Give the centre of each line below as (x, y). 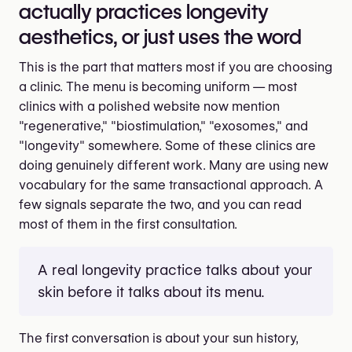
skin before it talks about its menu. (151, 291)
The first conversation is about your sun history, (159, 338)
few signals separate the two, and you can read (160, 204)
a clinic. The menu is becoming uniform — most (158, 86)
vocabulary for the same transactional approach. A (171, 185)
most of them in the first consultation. (128, 224)
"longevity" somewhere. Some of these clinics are (167, 145)
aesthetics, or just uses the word (160, 37)
